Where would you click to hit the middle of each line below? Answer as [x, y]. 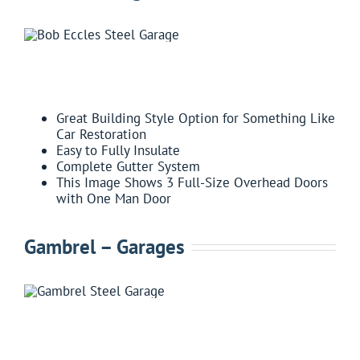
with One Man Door [114, 198]
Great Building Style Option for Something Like [196, 118]
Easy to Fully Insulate [118, 150]
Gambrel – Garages [104, 246]
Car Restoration [101, 134]
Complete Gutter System [128, 166]
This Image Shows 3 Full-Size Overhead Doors [192, 182]
